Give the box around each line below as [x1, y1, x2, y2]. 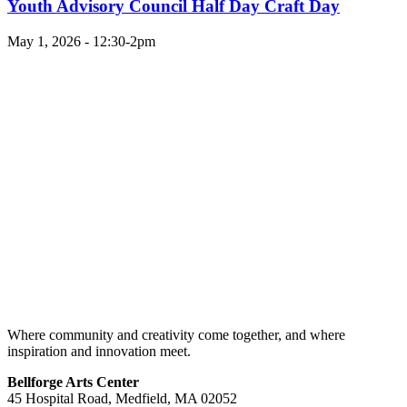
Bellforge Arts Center [7, 373, 139, 390]
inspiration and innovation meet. [7, 342, 191, 359]
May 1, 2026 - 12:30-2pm [7, 33, 155, 49]
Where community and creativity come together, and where [7, 326, 345, 342]
